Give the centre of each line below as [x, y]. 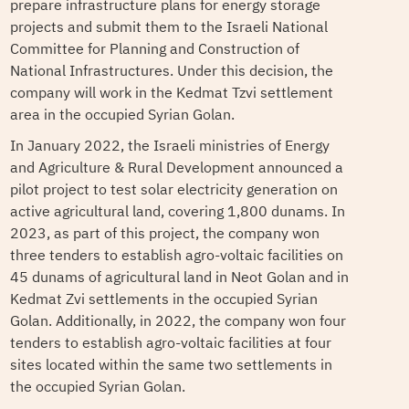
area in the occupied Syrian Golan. [122, 115]
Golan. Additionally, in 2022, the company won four [178, 321]
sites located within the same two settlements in [171, 365]
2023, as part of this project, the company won [164, 234]
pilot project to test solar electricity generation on [173, 190]
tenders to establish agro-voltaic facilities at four [170, 343]
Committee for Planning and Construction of [154, 49]
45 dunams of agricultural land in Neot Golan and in [179, 278]
